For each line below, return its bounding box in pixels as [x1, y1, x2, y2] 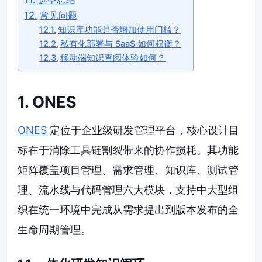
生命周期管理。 [18, 223, 92, 236]
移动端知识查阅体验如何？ [60, 52, 166, 63]
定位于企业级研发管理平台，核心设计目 [47, 124, 240, 137]
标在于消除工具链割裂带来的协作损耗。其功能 [18, 144, 239, 157]
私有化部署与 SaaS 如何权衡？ [60, 38, 181, 49]
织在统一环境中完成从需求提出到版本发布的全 [18, 204, 239, 216]
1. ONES [18, 92, 77, 112]
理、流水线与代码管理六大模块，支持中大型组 [18, 184, 239, 196]
